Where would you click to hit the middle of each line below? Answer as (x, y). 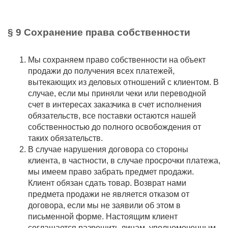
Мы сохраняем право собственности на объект (117, 60)
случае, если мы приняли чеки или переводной (117, 93)
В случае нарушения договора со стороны (108, 149)
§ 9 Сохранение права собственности (99, 32)
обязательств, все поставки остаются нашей (112, 116)
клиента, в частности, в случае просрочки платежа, (124, 161)
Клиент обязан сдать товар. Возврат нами (107, 183)
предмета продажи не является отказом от (109, 194)
